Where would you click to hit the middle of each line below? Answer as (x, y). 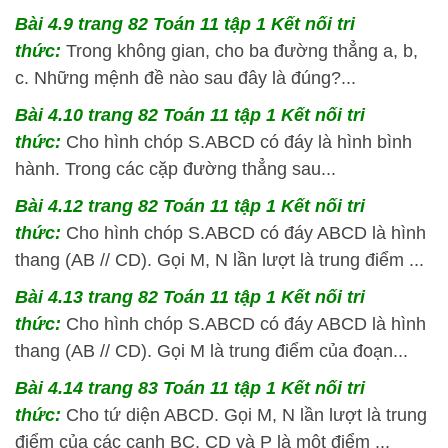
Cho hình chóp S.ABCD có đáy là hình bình (239, 142)
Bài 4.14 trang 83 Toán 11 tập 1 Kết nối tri (190, 388)
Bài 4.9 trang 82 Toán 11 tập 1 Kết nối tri (185, 24)
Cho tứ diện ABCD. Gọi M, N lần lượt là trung (246, 415)
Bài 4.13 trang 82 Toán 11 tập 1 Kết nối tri (190, 297)
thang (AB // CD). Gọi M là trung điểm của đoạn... (211, 351)
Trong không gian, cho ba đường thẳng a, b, (242, 51)
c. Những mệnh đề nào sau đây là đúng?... (185, 78)
